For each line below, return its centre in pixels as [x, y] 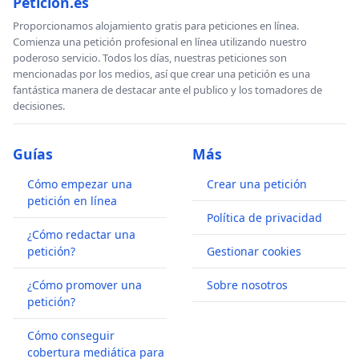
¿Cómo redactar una [81, 235]
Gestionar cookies [254, 252]
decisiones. [39, 106]
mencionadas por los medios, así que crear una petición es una [161, 74]
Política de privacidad [264, 218]
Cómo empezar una [80, 184]
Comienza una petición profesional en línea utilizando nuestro [160, 42]
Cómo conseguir [71, 336]
